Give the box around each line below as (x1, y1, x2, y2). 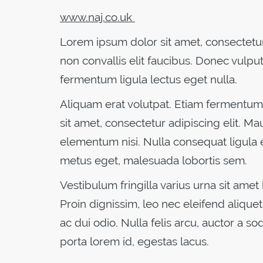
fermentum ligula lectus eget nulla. (60, 72, 240, 86)
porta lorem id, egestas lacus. (60, 234, 209, 248)
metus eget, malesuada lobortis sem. (60, 153, 250, 167)
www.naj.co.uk (60, 10, 135, 23)
